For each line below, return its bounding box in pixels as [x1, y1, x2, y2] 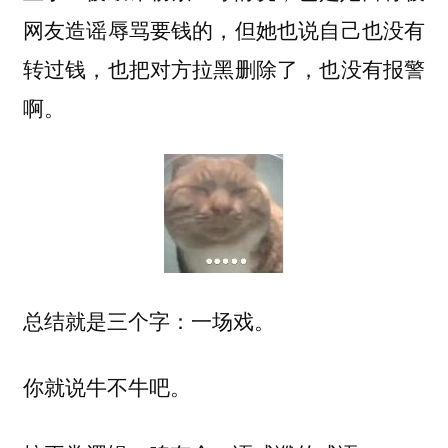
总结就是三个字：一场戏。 [22, 304, 275, 335]
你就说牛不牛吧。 [22, 371, 191, 402]
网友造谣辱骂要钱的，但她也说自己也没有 [22, 13, 426, 44]
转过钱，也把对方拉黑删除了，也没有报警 [22, 52, 426, 83]
